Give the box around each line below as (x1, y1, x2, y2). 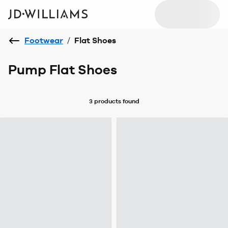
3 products (89, 97, 121, 105)
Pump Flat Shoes (8, 62, 117, 78)
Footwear (24, 36, 63, 45)
